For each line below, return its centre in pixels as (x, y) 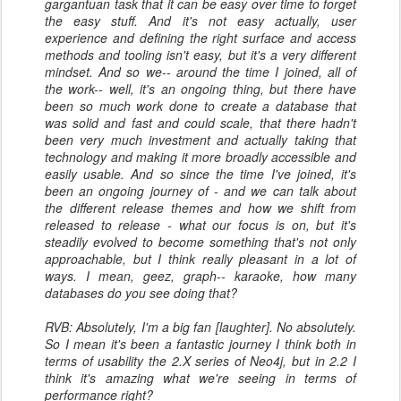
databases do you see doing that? (141, 293)
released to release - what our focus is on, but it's (200, 225)
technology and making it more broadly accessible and (200, 157)
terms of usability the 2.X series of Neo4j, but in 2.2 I (200, 361)
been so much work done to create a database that (200, 106)
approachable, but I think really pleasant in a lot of (200, 259)
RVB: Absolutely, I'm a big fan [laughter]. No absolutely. (200, 327)
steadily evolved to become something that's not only (200, 242)
